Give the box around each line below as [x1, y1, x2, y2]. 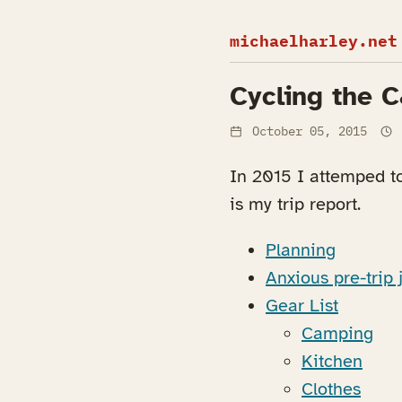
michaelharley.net [230, 31, 398, 51]
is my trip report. [230, 193, 361, 216]
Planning [266, 239, 336, 262]
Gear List [266, 294, 338, 318]
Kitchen [301, 350, 363, 373]
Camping [301, 322, 373, 345]
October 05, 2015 [251, 123, 367, 140]
